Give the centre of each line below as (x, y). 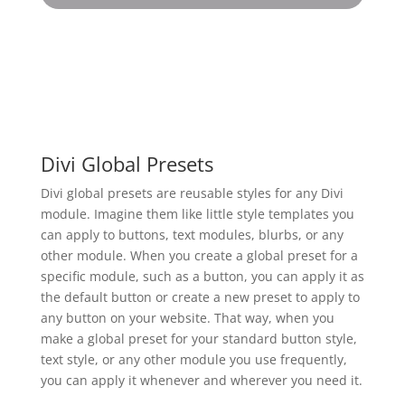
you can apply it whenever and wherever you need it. (201, 380)
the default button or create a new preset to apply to (200, 297)
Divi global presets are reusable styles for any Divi (192, 193)
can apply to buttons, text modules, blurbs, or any (192, 234)
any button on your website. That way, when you (187, 317)
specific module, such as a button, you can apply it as (202, 276)
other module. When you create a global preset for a (199, 255)
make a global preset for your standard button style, (198, 338)
